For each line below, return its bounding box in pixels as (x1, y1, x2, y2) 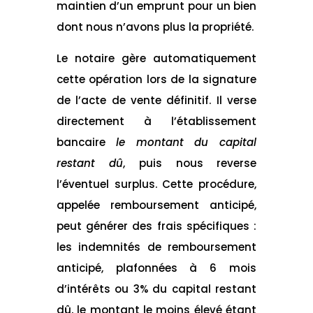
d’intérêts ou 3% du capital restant (56, 281, 257, 296)
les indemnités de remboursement (56, 239, 257, 254)
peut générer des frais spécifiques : (56, 218, 257, 233)
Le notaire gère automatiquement (56, 50, 257, 66)
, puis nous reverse (123, 155, 257, 170)
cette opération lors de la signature (56, 71, 257, 87)
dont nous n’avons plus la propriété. (56, 19, 254, 34)
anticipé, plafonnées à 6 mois (56, 260, 257, 275)
